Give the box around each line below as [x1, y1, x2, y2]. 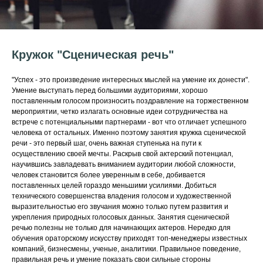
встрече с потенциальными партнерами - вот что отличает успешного [12, 118, 247, 126]
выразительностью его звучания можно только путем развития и [12, 203, 228, 211]
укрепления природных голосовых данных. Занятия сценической [12, 213, 230, 221]
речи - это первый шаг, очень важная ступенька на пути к [12, 139, 201, 147]
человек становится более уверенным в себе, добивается [12, 171, 205, 179]
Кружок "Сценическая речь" [12, 48, 174, 61]
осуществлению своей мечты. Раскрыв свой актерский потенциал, [12, 150, 233, 158]
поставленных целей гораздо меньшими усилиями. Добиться [12, 181, 217, 190]
